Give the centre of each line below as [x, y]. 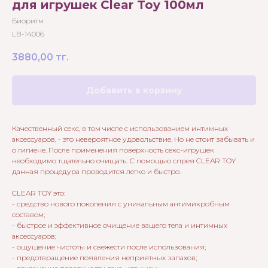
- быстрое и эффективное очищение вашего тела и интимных [120, 226]
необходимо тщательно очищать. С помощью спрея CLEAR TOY [124, 161]
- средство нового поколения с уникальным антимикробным [121, 204]
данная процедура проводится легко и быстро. [97, 172]
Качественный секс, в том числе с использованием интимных [120, 129]
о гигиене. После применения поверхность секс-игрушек [113, 150]
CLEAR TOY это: [39, 193]
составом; [29, 215]
